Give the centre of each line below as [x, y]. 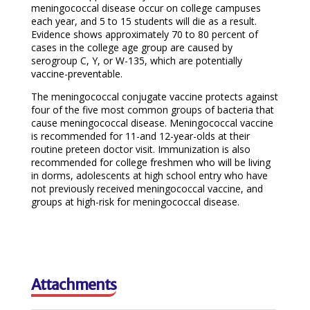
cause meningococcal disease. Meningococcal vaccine [152, 122]
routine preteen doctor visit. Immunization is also [140, 149]
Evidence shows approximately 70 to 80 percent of [144, 34]
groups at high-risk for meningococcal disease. [135, 201]
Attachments [73, 284]
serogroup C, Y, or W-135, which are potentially [136, 60]
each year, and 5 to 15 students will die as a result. [144, 21]
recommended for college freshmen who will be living [151, 162]
